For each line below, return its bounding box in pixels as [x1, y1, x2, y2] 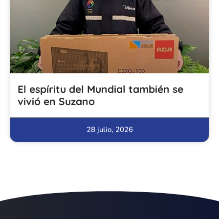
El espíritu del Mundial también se [18, 82, 183, 95]
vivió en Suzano [18, 94, 95, 108]
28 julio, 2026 [86, 124, 133, 134]
